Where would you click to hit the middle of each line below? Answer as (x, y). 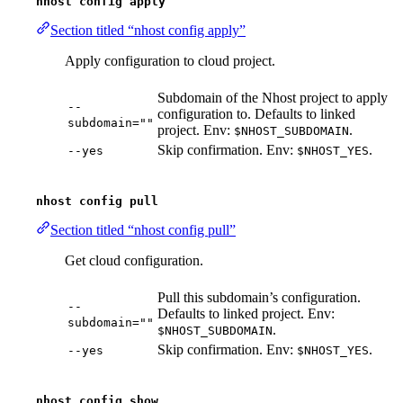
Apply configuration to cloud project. (170, 61)
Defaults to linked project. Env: (246, 314)
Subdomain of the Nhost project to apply (273, 98)
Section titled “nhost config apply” (148, 31)
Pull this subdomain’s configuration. (259, 298)
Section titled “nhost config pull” (143, 230)
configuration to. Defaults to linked (256, 114)
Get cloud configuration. (134, 261)
